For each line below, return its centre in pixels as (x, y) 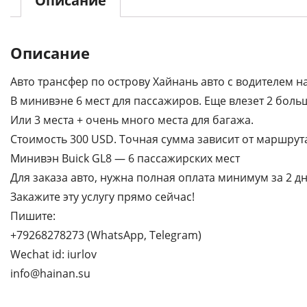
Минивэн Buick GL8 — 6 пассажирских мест (125, 159)
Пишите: (33, 216)
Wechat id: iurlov (53, 255)
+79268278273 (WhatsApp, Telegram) (106, 235)
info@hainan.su (50, 274)
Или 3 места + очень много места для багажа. (132, 120)
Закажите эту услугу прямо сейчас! (102, 197)
